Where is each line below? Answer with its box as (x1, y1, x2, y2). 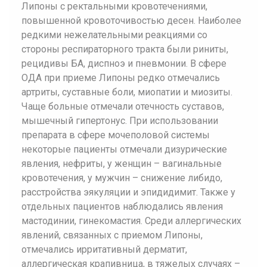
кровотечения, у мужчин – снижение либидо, (21, 172, 222, 184)
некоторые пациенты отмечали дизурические (21, 144, 227, 155)
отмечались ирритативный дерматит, (21, 244, 187, 255)
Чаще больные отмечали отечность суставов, (21, 101, 224, 112)
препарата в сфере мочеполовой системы (21, 129, 210, 141)
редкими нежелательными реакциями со (21, 29, 207, 41)
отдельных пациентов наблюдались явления (21, 201, 223, 212)
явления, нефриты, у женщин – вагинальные (21, 158, 222, 169)
